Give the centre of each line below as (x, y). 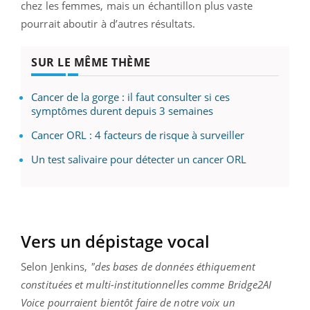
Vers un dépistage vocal (115, 241)
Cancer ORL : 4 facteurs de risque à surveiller (138, 135)
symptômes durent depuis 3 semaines (122, 110)
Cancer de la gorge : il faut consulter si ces (130, 97)
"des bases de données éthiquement (171, 266)
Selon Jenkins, (54, 266)
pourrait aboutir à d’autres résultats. (108, 23)
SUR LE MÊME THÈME (91, 62)
